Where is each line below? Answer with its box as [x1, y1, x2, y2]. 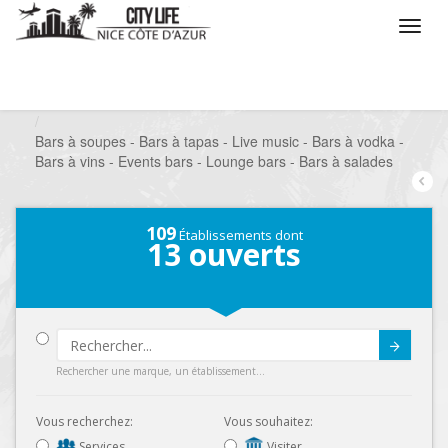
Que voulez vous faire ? [59, 91, 209, 111]
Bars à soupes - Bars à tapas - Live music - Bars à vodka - [35, 131, 404, 151]
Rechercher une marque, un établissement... [56, 364, 265, 378]
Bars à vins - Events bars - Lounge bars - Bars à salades [35, 151, 393, 171]
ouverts [181, 234, 301, 275]
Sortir [253, 91, 287, 111]
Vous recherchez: [36, 413, 133, 430]
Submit [301, 346, 347, 366]
